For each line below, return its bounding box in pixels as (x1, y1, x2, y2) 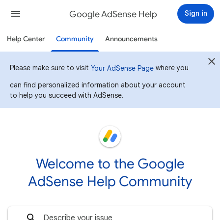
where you (154, 63, 189, 72)
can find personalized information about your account (10, 81, 186, 89)
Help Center (7, 35, 45, 43)
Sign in (184, 9, 207, 18)
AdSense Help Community (28, 173, 192, 190)
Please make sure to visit (10, 63, 91, 72)
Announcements (105, 35, 158, 43)
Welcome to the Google (35, 155, 185, 172)
